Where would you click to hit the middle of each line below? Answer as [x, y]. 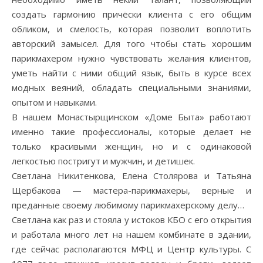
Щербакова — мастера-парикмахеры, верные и [131, 190]
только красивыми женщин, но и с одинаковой [131, 146]
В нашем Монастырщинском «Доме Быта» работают [131, 117]
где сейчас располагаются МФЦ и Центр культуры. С [131, 249]
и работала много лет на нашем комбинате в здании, [131, 235]
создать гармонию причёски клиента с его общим [131, 14]
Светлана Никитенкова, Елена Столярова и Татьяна [131, 176]
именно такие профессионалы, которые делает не [131, 132]
